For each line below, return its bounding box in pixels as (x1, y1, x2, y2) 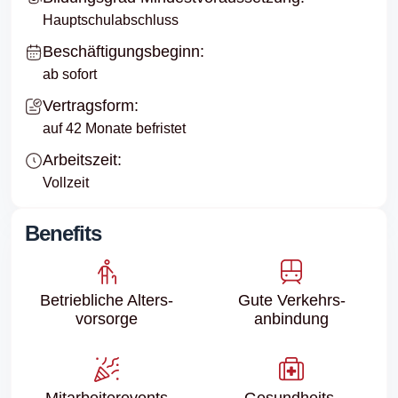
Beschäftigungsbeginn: (43, 42, 204, 60)
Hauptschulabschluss (43, 12, 179, 28)
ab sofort (43, 66, 97, 82)
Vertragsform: (43, 96, 139, 115)
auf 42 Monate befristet (43, 120, 186, 136)
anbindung (254, 309, 329, 328)
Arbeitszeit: (43, 150, 122, 169)
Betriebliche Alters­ (40, 291, 173, 309)
